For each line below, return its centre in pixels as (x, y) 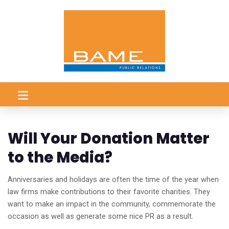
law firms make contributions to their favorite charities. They (109, 192)
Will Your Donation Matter (109, 139)
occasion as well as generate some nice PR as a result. (100, 216)
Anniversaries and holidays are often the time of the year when (113, 179)
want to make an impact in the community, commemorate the (112, 204)
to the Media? (60, 157)
